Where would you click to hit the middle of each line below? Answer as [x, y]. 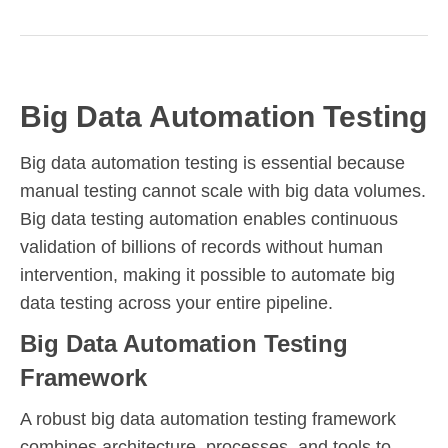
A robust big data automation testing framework [208, 418]
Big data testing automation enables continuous [209, 218]
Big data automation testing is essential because [212, 162]
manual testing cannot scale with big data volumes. [223, 190]
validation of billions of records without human [201, 246]
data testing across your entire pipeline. [176, 302]
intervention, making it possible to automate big [207, 274]
